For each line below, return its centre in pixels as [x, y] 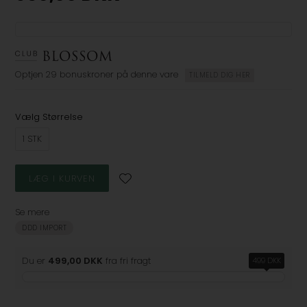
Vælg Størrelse [49, 117]
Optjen [29, 74]
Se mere [33, 212]
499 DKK [266, 260]
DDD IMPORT [45, 228]
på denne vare [148, 74]
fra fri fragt [127, 261]
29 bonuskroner [80, 74]
